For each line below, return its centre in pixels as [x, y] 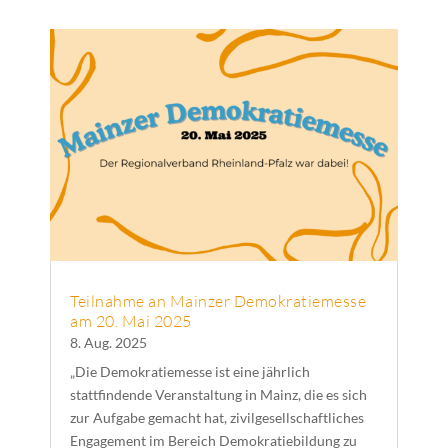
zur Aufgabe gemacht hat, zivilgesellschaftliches [217, 417]
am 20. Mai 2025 [131, 320]
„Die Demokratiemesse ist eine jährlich [190, 371]
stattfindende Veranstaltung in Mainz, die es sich [218, 394]
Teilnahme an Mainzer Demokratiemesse [218, 300]
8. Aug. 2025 [108, 342]
